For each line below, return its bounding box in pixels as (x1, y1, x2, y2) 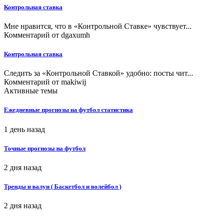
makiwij (61, 78, 86, 87)
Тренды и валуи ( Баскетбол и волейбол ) (4, 183, 121, 191)
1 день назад (4, 125, 45, 133)
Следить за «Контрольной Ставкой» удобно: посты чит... (4, 69, 193, 78)
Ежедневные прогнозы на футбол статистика (4, 106, 133, 114)
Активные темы (4, 87, 58, 95)
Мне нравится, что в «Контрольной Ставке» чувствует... (4, 22, 192, 30)
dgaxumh (61, 30, 90, 39)
